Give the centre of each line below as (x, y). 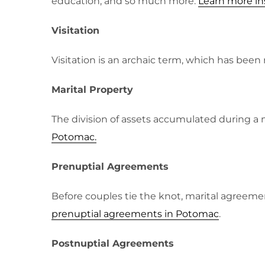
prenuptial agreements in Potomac (135, 214)
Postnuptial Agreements (113, 243)
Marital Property (92, 90)
